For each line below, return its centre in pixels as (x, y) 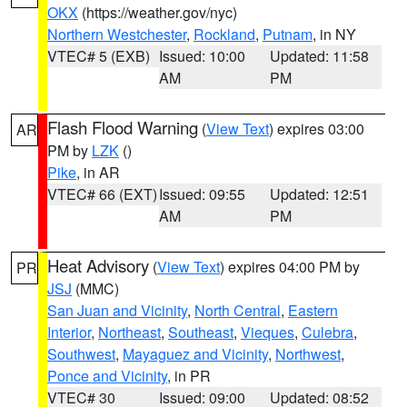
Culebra (328, 332)
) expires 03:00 (317, 129)
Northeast (129, 332)
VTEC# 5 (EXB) (99, 56)
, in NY (334, 34)
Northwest (308, 354)
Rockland (224, 34)
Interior (69, 332)
